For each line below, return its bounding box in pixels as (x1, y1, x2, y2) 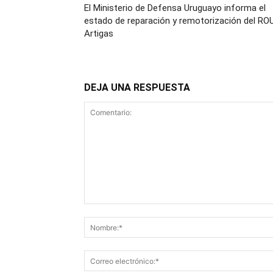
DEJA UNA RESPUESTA (84, 82, 190, 93)
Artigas (84, 28, 113, 39)
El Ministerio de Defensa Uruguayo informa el (84, 2, 266, 13)
